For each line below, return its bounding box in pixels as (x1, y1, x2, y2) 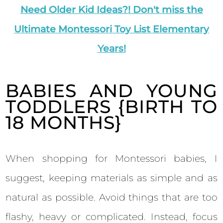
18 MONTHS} (5, 111, 122, 133)
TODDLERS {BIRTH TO (5, 95, 218, 117)
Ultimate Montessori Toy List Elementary (14, 23, 209, 35)
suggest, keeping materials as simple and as (5, 172, 218, 184)
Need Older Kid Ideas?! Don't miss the (20, 3, 203, 15)
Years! (97, 42, 126, 54)
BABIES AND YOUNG (5, 79, 218, 102)
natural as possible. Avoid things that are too (5, 191, 218, 203)
